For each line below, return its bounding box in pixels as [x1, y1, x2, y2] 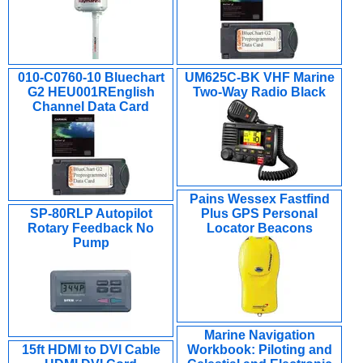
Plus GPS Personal [201, 207, 318, 220]
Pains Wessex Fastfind [189, 192, 330, 206]
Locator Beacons [206, 221, 313, 235]
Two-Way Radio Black [193, 85, 326, 99]
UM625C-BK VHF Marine [184, 70, 335, 84]
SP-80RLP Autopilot [29, 207, 152, 220]
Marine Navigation [203, 328, 315, 342]
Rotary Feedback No [28, 221, 154, 235]
